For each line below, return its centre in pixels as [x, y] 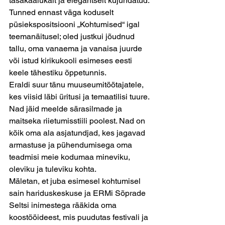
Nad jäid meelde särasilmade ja [67, 109]
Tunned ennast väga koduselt [62, 12]
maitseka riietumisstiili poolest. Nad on [78, 121]
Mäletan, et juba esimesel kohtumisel [76, 181]
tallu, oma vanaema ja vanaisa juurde [77, 48]
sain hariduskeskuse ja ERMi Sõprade [78, 193]
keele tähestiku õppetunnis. [58, 73]
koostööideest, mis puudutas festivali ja [80, 217]
